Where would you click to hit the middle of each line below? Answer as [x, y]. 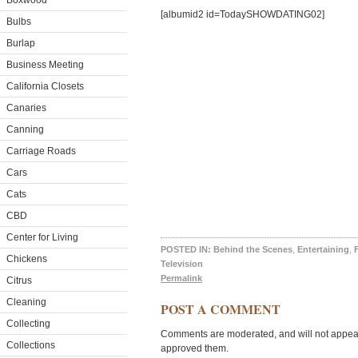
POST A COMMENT [221, 309]
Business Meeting [45, 65]
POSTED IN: [186, 249]
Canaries [26, 108]
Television [182, 264]
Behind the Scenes [253, 249]
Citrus [19, 280]
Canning [25, 129]
